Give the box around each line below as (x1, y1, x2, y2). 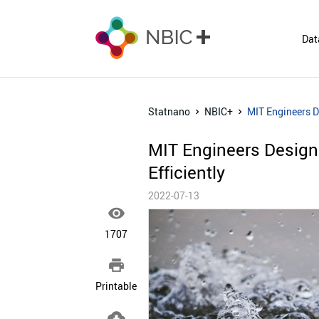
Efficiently (147, 161, 225, 184)
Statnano (147, 105, 190, 119)
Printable (95, 279, 137, 293)
